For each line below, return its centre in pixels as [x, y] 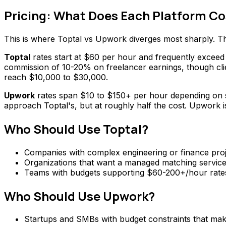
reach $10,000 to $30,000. [56, 77]
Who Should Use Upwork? [79, 196]
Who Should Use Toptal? [76, 129]
